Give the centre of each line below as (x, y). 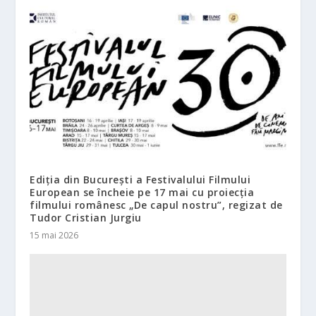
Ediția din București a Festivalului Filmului (140, 179)
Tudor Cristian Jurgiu (86, 217)
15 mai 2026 (54, 235)
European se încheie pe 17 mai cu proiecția (142, 192)
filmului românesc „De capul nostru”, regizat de (156, 205)
